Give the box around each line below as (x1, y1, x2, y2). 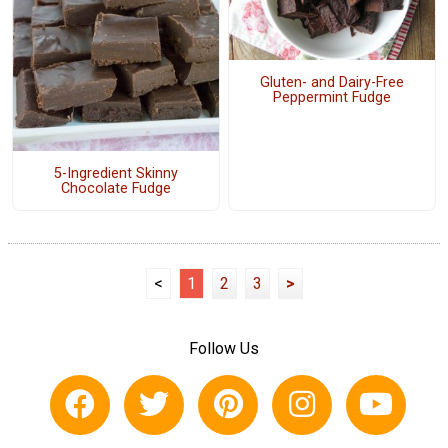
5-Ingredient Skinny (53, 164, 178, 182)
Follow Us (189, 339, 259, 359)
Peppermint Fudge (272, 88, 391, 106)
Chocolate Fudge (60, 179, 171, 197)
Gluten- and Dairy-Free (259, 73, 404, 91)
